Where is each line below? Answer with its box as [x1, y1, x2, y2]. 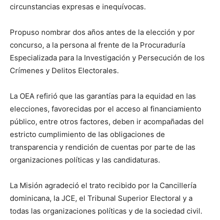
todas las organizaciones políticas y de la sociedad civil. [10, 206, 202, 216]
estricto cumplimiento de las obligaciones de [10, 129, 165, 139]
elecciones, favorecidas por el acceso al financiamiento [10, 104, 201, 113]
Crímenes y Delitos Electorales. [10, 65, 119, 75]
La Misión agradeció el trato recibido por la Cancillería [10, 180, 196, 190]
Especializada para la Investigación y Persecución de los [10, 53, 205, 62]
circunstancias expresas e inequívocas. [10, 1, 146, 11]
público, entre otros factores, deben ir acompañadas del [10, 116, 204, 126]
